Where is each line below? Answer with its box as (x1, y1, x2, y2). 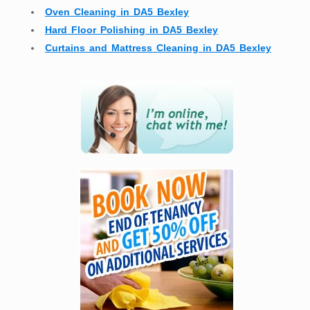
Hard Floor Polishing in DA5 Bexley (45, 24, 218, 36)
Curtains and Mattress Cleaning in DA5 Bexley (45, 42, 271, 54)
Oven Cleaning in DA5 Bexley (45, 6, 189, 18)
